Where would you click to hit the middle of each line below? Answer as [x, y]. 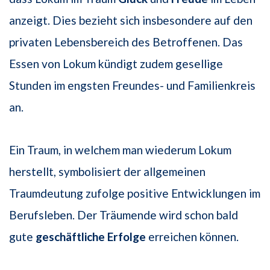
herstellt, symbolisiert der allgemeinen [107, 172]
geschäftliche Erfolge [89, 237]
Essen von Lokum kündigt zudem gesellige [116, 64]
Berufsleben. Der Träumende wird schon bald [124, 215]
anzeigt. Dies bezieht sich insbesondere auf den [131, 20]
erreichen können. [192, 237]
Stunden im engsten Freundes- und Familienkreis [132, 86]
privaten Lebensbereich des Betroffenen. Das [126, 42]
